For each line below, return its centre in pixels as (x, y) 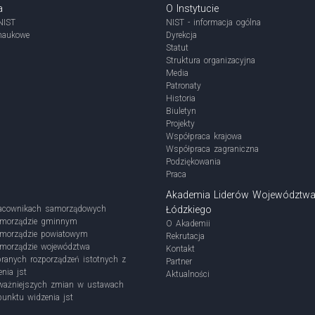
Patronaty (184, 86)
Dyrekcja (181, 35)
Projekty (180, 124)
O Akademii (188, 224)
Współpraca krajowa (204, 136)
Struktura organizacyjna (211, 60)
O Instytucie (193, 8)
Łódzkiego (189, 210)
